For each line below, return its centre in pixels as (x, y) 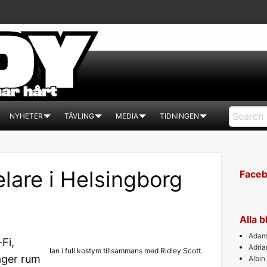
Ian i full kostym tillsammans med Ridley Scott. (126, 251)
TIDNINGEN (179, 116)
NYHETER (26, 116)
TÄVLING (79, 116)
